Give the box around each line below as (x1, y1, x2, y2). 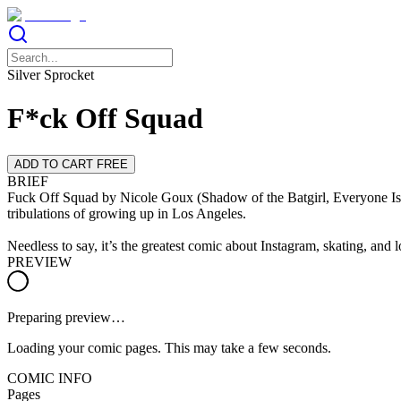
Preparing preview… (7, 309, 125, 325)
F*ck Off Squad (7, 102, 203, 135)
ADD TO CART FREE (14, 157, 128, 171)
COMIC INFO (7, 370, 92, 386)
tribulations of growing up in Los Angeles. (7, 205, 246, 221)
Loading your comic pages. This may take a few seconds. (7, 339, 331, 355)
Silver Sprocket (7, 67, 94, 82)
